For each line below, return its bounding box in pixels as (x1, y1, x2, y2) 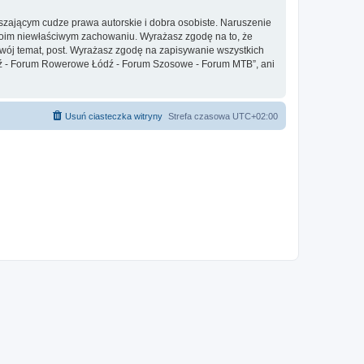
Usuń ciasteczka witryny (65, 110, 162, 121)
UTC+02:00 (232, 110, 278, 121)
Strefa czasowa (168, 110, 232, 121)
